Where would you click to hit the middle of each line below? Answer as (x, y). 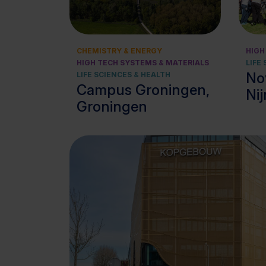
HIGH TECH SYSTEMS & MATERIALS (143, 63)
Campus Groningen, (143, 90)
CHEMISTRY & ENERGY (119, 51)
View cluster (156, 6)
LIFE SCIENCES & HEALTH (123, 75)
